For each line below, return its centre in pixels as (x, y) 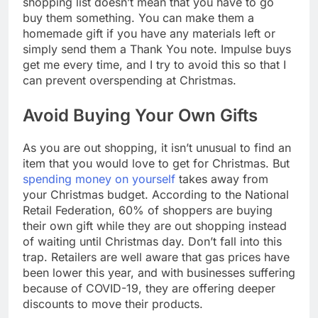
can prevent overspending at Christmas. (130, 80)
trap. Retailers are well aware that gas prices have (156, 257)
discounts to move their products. (113, 303)
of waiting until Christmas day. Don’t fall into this (152, 241)
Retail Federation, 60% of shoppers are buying (148, 210)
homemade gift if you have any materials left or (149, 33)
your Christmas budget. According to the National (156, 194)
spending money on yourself (99, 179)
